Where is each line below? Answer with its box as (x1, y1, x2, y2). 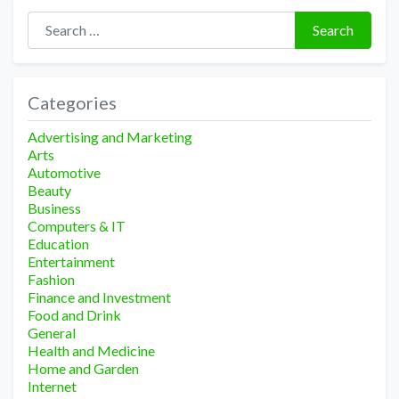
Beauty (28, 181, 71, 199)
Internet (28, 377, 77, 395)
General (28, 323, 76, 341)
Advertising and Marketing (28, 127, 192, 145)
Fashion (28, 270, 75, 288)
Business (28, 199, 81, 216)
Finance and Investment (28, 288, 171, 305)
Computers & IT (28, 216, 126, 234)
